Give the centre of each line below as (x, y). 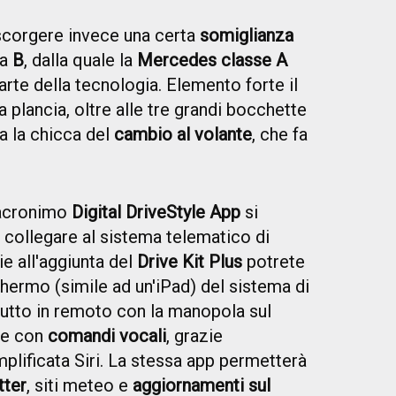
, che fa (280, 135)
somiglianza (247, 36)
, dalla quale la (80, 61)
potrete (274, 262)
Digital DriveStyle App (156, 213)
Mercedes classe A (212, 61)
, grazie (194, 336)
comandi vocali (107, 336)
